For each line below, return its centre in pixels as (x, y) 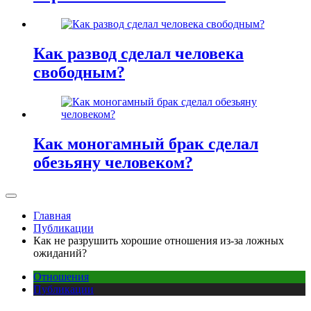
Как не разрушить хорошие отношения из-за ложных (159, 240)
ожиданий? (60, 253)
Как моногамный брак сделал (146, 143)
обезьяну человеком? (113, 162)
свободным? (79, 73)
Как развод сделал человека (138, 54)
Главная (52, 215)
